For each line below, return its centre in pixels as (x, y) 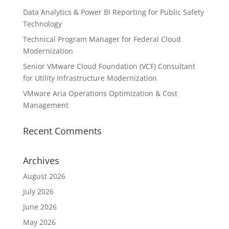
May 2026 (39, 222)
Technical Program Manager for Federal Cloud (102, 39)
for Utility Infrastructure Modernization (90, 78)
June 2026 (40, 207)
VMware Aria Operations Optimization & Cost (100, 93)
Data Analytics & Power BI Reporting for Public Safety (113, 12)
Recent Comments (62, 131)
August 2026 (44, 176)
